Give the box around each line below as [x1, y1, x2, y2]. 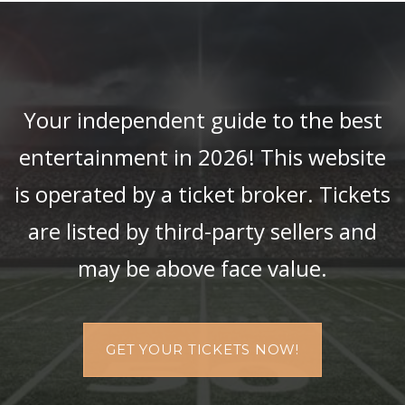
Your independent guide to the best [23, 105, 382, 135]
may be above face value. [78, 253, 327, 283]
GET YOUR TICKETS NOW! [106, 341, 299, 358]
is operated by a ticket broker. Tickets [14, 179, 391, 209]
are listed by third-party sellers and [28, 216, 377, 246]
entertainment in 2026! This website [19, 142, 386, 172]
